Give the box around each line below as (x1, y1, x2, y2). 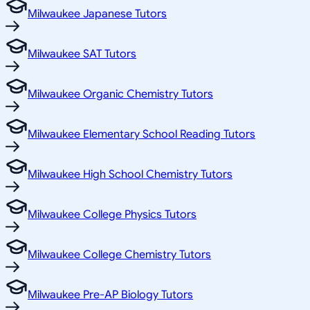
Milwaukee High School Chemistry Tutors (28, 167, 232, 181)
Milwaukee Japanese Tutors (28, 6, 167, 21)
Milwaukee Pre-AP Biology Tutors (28, 287, 193, 302)
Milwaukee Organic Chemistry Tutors (28, 86, 213, 101)
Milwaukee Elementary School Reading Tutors (28, 127, 255, 141)
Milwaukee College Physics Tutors (28, 207, 197, 221)
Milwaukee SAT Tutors (28, 46, 136, 61)
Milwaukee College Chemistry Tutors (28, 247, 211, 262)
